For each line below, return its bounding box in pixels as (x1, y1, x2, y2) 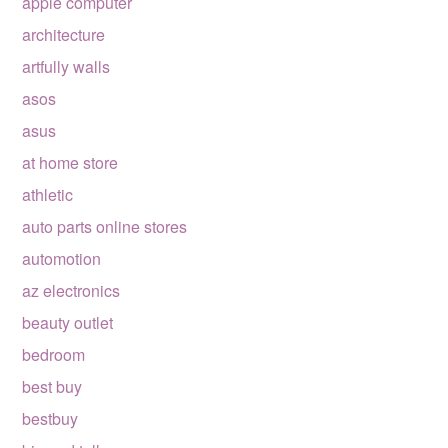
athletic (22, 183, 74, 206)
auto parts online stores (22, 215, 188, 238)
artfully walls (22, 55, 111, 78)
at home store (22, 151, 119, 174)
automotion (22, 247, 102, 270)
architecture (22, 23, 106, 46)
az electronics (22, 279, 121, 302)
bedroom (22, 343, 86, 366)
